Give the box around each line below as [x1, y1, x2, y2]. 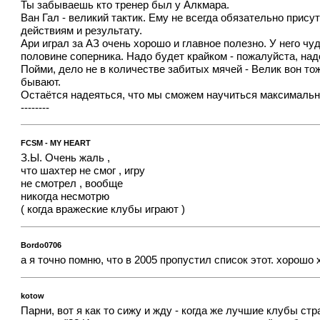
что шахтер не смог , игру [21, 165, 146, 177]
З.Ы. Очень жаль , [21, 152, 111, 164]
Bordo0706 [21, 240, 62, 249]
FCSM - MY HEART [21, 138, 91, 147]
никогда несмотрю [21, 191, 110, 203]
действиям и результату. [21, 24, 143, 36]
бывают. [21, 76, 61, 88]
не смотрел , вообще [21, 178, 124, 190]
